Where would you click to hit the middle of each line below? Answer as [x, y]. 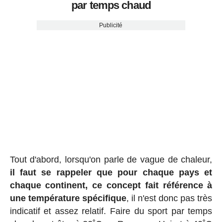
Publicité [111, 26]
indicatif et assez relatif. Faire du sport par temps [111, 211]
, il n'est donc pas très [169, 198]
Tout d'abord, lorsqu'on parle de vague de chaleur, [111, 160]
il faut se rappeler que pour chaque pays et [111, 173]
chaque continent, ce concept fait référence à [111, 186]
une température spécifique [68, 198]
